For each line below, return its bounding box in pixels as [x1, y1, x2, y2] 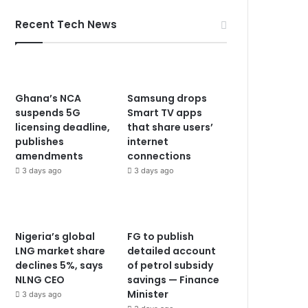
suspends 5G [15, 105, 81, 120]
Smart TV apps [127, 105, 203, 120]
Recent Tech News [15, 16, 118, 32]
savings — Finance [127, 272, 220, 287]
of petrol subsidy [127, 258, 214, 272]
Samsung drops [127, 91, 208, 105]
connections [127, 148, 192, 163]
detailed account [127, 243, 217, 258]
